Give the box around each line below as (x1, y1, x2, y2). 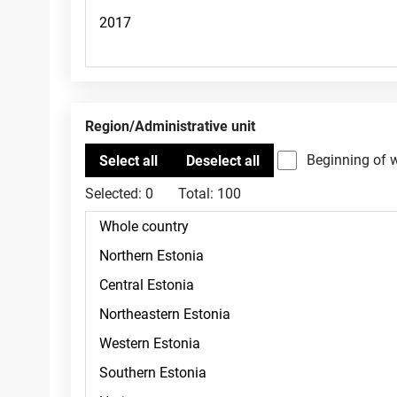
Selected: (85, 185, 142, 202)
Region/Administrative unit (94, 118, 255, 135)
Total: (178, 185, 214, 202)
